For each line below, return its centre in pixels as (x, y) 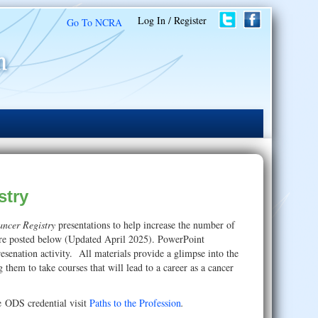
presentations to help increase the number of (147, 225)
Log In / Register (172, 20)
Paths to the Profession (136, 303)
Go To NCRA (94, 22)
